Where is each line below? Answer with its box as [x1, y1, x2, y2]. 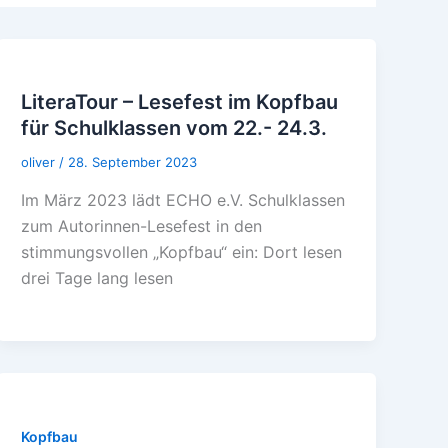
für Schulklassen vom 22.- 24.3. [21, 115, 328, 140]
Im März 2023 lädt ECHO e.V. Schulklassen [21, 189, 346, 210]
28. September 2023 [68, 153, 198, 170]
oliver [21, 153, 60, 170]
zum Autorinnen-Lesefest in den [21, 215, 263, 236]
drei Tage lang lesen [21, 267, 174, 288]
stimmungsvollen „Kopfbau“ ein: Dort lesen [21, 241, 343, 262]
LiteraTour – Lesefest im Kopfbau [21, 89, 339, 114]
